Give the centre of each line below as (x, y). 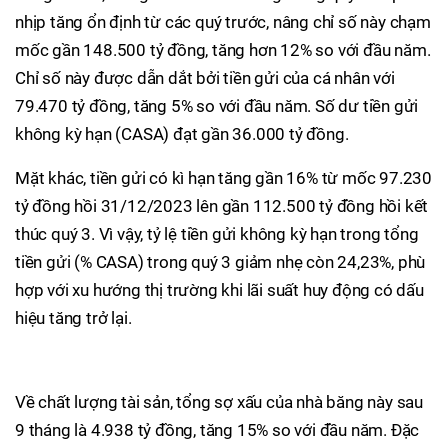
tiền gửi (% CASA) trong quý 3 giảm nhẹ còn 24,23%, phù (220, 262)
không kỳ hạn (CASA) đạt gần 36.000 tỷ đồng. (182, 134)
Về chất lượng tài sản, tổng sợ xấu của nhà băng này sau (219, 402)
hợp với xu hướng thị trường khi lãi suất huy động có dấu (219, 290)
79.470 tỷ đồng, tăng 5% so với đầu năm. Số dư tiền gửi (217, 106)
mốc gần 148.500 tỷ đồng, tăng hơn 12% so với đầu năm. (223, 50)
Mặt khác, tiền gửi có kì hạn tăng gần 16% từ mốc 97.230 (223, 178)
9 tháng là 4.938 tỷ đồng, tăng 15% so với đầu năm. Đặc (217, 430)
